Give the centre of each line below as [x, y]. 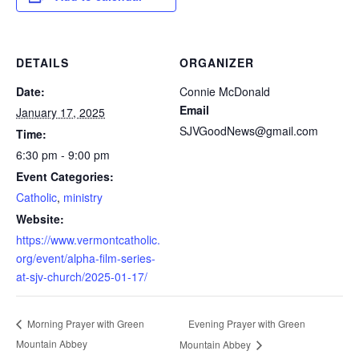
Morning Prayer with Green [85, 324]
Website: [40, 219]
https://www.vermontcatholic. [88, 240]
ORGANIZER [217, 63]
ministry [83, 197]
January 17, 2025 [61, 112]
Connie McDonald [225, 91]
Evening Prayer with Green [247, 323]
